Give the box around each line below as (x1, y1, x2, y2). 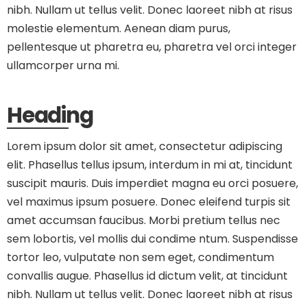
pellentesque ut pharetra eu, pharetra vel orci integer (7, 39, 297, 55)
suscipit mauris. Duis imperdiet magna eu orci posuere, (7, 175, 298, 191)
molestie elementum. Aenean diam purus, (7, 21, 230, 36)
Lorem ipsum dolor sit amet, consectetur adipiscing (7, 138, 282, 154)
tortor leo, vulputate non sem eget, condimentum (7, 249, 274, 265)
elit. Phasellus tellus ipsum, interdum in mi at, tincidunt (7, 157, 293, 173)
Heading (7, 100, 93, 130)
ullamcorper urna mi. (7, 58, 119, 73)
